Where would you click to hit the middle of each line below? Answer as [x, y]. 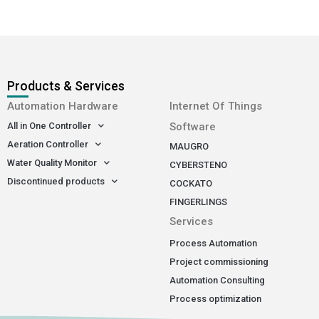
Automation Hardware [63, 106]
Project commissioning [219, 261]
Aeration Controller [48, 144]
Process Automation [213, 243]
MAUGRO [189, 146]
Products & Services [66, 85]
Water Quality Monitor [52, 162]
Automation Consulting [217, 280]
